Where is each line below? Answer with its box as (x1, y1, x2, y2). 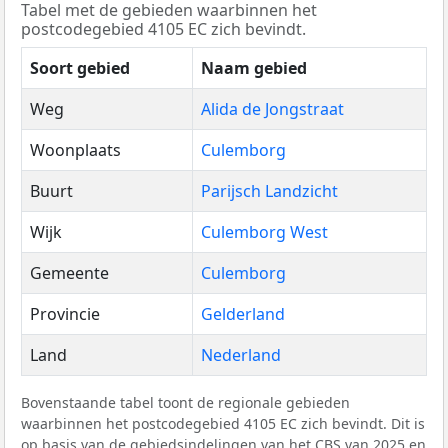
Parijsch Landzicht (201, 179, 338, 202)
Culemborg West (201, 220, 328, 243)
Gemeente (30, 261, 109, 284)
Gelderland (201, 302, 285, 325)
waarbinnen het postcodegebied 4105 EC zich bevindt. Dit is (21, 413, 425, 433)
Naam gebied (201, 56, 307, 79)
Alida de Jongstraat (201, 97, 344, 120)
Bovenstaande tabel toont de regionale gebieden (21, 392, 350, 412)
